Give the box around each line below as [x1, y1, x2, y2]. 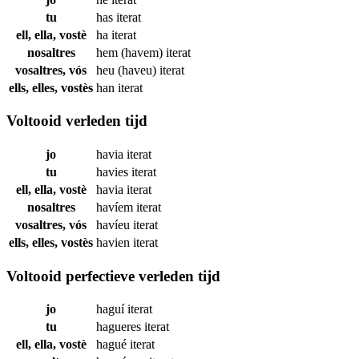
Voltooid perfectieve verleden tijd [6, 267, 220, 284]
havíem [96, 200, 136, 214]
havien [96, 235, 133, 249]
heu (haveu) [96, 63, 159, 77]
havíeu [96, 217, 133, 232]
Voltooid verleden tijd [6, 112, 147, 130]
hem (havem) [96, 45, 166, 59]
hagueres [96, 320, 144, 334]
